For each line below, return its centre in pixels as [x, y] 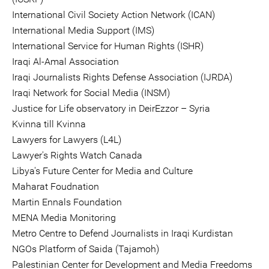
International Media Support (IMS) [83, 30]
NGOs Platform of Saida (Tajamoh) [86, 249]
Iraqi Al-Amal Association [65, 62]
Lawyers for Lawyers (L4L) [67, 140]
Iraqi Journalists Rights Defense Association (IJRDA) [122, 77]
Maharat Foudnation [56, 186]
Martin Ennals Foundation [67, 202]
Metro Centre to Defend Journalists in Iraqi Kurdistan [122, 233]
